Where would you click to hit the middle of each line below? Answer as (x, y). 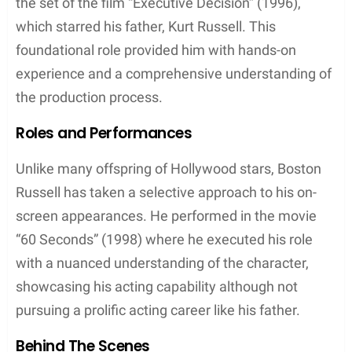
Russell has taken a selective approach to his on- (166, 192)
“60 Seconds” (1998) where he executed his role (164, 239)
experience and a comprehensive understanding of (174, 73)
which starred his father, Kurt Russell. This (146, 26)
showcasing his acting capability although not (157, 286)
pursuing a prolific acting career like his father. (158, 310)
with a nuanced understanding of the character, (162, 262)
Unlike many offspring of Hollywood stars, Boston (169, 168)
